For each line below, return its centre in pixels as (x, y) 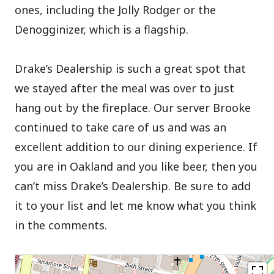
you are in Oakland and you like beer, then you (136, 167)
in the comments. (61, 225)
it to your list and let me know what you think (136, 206)
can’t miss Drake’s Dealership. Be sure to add (133, 186)
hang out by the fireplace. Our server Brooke (133, 108)
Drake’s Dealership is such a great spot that (131, 69)
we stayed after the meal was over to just (125, 88)
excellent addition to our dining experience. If (136, 147)
